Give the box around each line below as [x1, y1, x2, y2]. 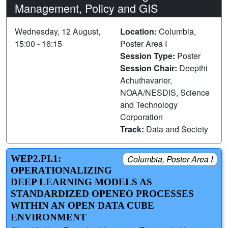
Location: [120, 25, 159, 37]
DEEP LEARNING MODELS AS [11, 176, 152, 187]
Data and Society [146, 123, 208, 135]
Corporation [120, 110, 163, 123]
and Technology [120, 98, 178, 110]
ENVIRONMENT [11, 211, 87, 222]
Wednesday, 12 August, [15, 25, 100, 37]
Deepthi [179, 62, 208, 74]
